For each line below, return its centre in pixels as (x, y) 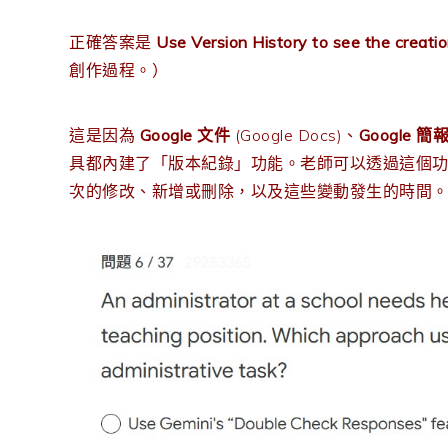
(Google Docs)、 (294, 134)
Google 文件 (184, 134)
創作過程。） (118, 69)
